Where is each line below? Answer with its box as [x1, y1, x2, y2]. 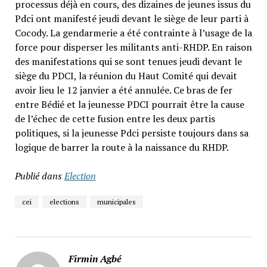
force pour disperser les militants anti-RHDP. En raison [14, 41, 252, 54]
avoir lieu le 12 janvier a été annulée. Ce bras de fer [14, 83, 232, 97]
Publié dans [14, 169, 62, 183]
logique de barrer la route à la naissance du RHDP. [14, 141, 229, 154]
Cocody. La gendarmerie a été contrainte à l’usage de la [14, 26, 252, 40]
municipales [97, 197, 136, 207]
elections [49, 197, 79, 207]
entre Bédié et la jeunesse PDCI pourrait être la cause [14, 98, 244, 111]
